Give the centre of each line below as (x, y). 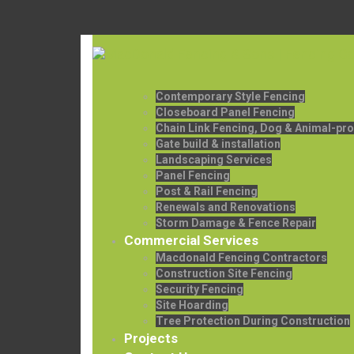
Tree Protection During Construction (253, 321)
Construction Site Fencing (224, 273)
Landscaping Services (214, 160)
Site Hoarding (192, 305)
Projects (151, 338)
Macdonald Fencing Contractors (241, 258)
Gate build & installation (218, 144)
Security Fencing (200, 289)
